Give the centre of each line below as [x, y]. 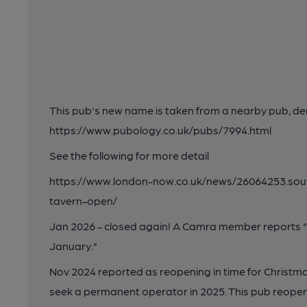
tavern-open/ [83, 200]
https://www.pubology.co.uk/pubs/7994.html [160, 130]
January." [73, 246]
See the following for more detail [129, 155]
